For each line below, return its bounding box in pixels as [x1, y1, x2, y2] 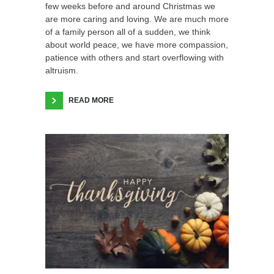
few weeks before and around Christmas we [45, 1, 215, 12]
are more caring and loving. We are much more [45, 14, 229, 24]
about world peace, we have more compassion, [45, 40, 228, 50]
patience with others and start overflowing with [45, 53, 224, 63]
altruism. [45, 65, 78, 76]
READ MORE [68, 96, 114, 105]
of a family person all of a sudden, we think [45, 27, 210, 37]
